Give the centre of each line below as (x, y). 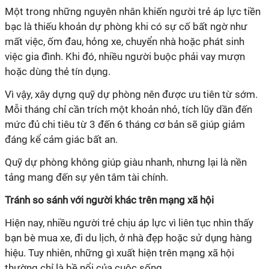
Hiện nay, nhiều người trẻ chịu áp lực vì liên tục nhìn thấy (129, 222)
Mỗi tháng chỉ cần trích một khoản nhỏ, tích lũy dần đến (128, 109)
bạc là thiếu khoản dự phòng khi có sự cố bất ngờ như (126, 26)
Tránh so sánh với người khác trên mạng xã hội (109, 200)
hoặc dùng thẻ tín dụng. (58, 71)
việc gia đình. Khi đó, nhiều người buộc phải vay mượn (125, 56)
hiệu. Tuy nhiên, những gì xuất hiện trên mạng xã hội (119, 252)
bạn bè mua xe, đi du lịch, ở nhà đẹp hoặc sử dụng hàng (128, 237)
